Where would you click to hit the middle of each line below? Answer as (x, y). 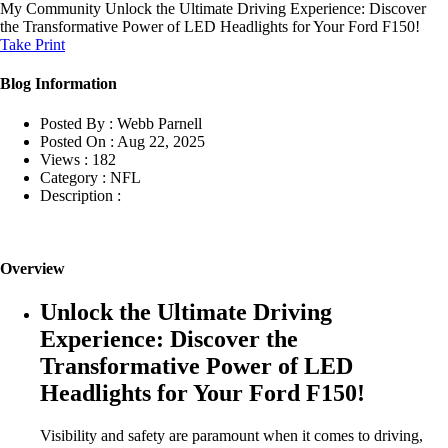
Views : (64, 159)
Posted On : (77, 141)
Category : (73, 177)
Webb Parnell (159, 123)
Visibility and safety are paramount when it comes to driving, (231, 435)
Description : (80, 195)
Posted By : (76, 123)
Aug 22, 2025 (161, 141)
